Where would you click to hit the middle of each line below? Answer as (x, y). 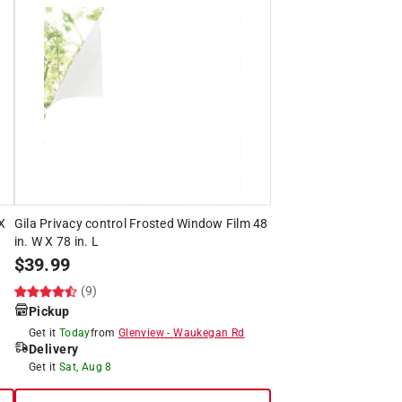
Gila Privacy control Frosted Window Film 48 (141, 223)
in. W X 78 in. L (56, 241)
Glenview (141, 332)
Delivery (53, 349)
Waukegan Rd (209, 332)
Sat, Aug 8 (85, 367)
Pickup (49, 311)
